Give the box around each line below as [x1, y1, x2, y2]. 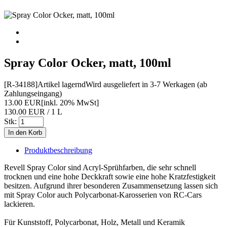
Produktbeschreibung [24, 145, 92, 155]
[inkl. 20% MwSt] [41, 98, 99, 107]
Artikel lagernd [37, 80, 86, 89]
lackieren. [4, 199, 57, 208]
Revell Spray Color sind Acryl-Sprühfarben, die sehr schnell [4, 163, 196, 172]
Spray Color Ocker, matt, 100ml [4, 56, 171, 69]
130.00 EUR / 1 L [4, 107, 62, 116]
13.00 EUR [4, 98, 41, 107]
